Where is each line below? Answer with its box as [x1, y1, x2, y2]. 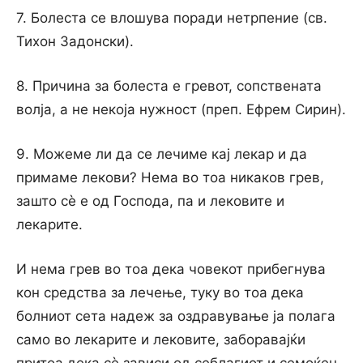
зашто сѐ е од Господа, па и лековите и [16, 193, 284, 209]
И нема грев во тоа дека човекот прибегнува [16, 261, 326, 277]
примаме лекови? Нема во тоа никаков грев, [16, 169, 324, 186]
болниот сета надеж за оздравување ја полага [16, 308, 335, 324]
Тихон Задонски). [16, 33, 134, 49]
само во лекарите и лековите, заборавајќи [16, 331, 305, 348]
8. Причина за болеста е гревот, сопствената [16, 78, 322, 94]
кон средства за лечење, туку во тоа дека [16, 284, 304, 301]
